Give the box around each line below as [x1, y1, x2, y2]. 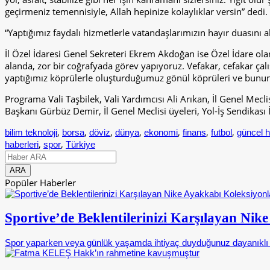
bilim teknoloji [5, 127, 57, 138]
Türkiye [66, 139, 95, 150]
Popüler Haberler [5, 177, 76, 189]
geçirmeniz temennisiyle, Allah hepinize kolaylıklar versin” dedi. [5, 5, 268, 18]
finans [183, 127, 206, 138]
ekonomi [144, 127, 178, 138]
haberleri [5, 139, 39, 150]
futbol [211, 127, 232, 138]
